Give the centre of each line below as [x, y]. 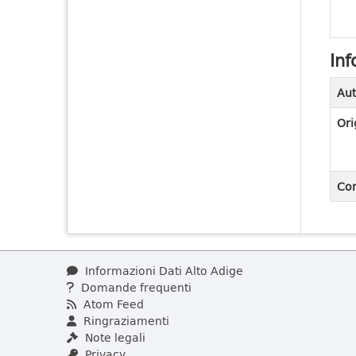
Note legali [114, 337]
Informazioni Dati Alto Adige [163, 271]
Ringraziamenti [125, 321]
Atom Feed [112, 304]
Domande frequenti [135, 287]
